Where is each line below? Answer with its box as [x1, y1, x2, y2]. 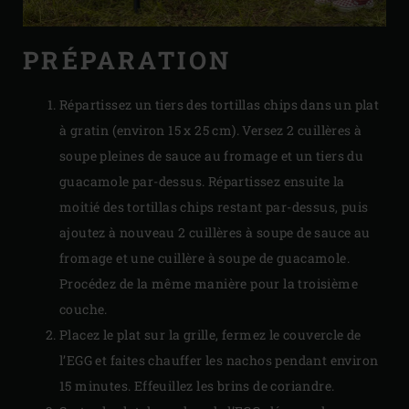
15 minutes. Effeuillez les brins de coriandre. [59, 377, 335, 395]
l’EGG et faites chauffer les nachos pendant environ [59, 351, 379, 370]
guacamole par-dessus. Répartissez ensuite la [59, 173, 345, 191]
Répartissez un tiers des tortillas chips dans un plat [59, 96, 380, 114]
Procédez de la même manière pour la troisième [59, 275, 358, 293]
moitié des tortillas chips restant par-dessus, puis [59, 198, 369, 216]
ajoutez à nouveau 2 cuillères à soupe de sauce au [59, 224, 371, 242]
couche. [59, 300, 108, 319]
